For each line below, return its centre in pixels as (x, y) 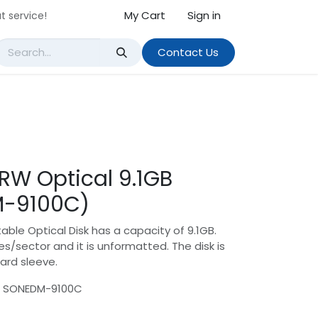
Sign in (204, 15)
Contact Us (188, 52)
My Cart (145, 15)
